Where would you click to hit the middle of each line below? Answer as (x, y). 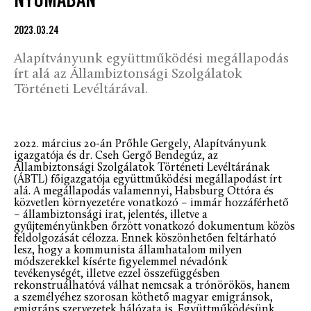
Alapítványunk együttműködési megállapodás (151, 59)
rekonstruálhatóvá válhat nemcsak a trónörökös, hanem (152, 286)
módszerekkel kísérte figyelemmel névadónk (121, 262)
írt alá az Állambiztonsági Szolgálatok (128, 74)
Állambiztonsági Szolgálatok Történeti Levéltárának (142, 168)
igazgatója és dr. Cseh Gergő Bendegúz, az (116, 156)
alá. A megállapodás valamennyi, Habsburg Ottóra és (144, 191)
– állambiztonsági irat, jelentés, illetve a (111, 215)
